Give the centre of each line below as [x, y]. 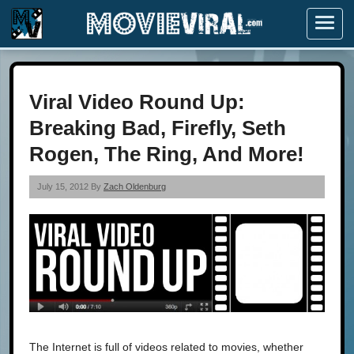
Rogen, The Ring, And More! [167, 154]
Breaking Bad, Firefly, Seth [158, 128]
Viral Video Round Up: [137, 102]
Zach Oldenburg [135, 186]
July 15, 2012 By [70, 186]
